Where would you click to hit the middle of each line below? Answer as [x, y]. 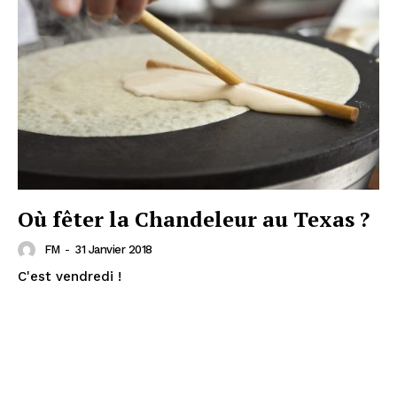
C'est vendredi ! [70, 276]
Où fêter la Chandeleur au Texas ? [194, 218]
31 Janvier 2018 [113, 250]
